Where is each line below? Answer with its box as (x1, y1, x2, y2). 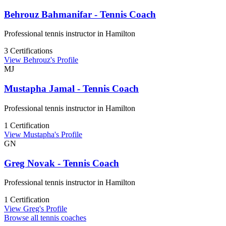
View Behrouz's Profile (4, 55, 78, 65)
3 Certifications (4, 46, 52, 55)
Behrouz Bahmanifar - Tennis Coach (4, 9, 156, 20)
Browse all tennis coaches (4, 213, 86, 222)
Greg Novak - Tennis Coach (4, 157, 119, 168)
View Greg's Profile (4, 204, 67, 213)
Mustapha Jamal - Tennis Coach (4, 83, 139, 94)
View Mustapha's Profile (4, 130, 82, 139)
